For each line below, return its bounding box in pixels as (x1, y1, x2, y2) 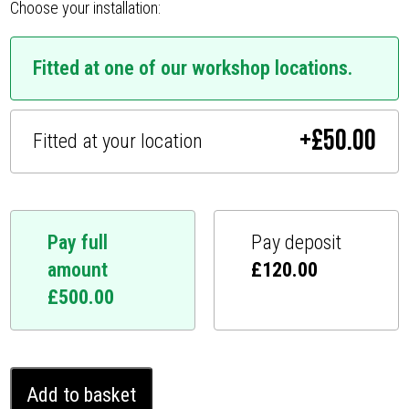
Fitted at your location (33, 129, 204, 152)
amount (47, 257, 109, 281)
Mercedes (9, 367, 76, 387)
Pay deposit (251, 230, 341, 254)
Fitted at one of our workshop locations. (33, 56, 353, 79)
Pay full (47, 230, 109, 254)
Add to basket (26, 383, 137, 406)
